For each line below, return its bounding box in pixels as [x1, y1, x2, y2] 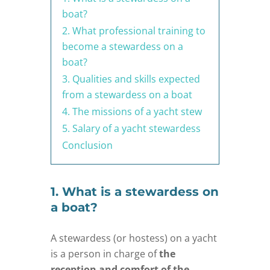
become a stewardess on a [62, 39, 183, 53]
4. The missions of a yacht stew [62, 104, 202, 118]
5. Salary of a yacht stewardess [62, 121, 201, 135]
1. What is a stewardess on [51, 184, 219, 199]
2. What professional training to [62, 24, 206, 37]
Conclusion [62, 138, 113, 152]
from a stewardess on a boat [62, 87, 192, 101]
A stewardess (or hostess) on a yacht [51, 231, 217, 245]
